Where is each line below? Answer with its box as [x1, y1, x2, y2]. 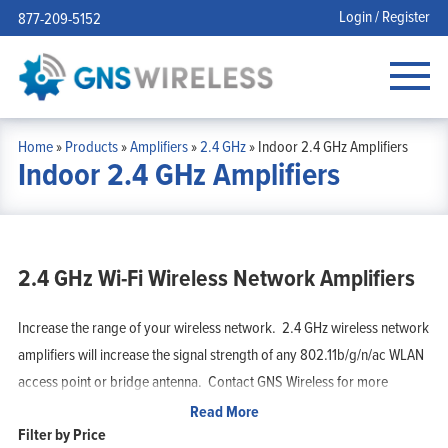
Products [64, 134, 118, 157]
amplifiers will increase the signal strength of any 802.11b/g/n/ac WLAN [17, 342, 424, 365]
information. [17, 396, 89, 419]
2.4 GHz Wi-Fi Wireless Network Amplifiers [17, 259, 415, 296]
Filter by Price [17, 422, 106, 446]
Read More [189, 399, 259, 423]
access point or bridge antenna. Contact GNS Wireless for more [17, 369, 388, 392]
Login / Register [339, 5, 431, 27]
